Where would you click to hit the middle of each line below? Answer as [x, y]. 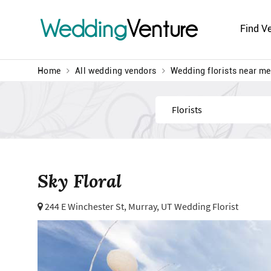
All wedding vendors [116, 71]
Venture [162, 29]
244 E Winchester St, [86, 207]
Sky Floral [80, 181]
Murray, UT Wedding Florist [183, 207]
